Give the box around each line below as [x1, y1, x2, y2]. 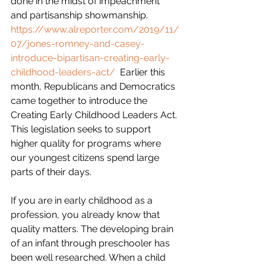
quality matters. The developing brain [11, 223, 176, 235]
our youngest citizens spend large [11, 152, 161, 163]
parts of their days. [11, 166, 91, 178]
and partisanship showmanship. [11, 9, 153, 21]
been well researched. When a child [11, 252, 168, 263]
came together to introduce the [11, 95, 150, 106]
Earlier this [115, 66, 167, 78]
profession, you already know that [11, 209, 162, 220]
